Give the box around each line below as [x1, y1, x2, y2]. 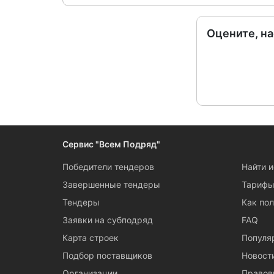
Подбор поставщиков [62, 250, 152, 261]
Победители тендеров [62, 161, 154, 172]
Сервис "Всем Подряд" [62, 139, 160, 149]
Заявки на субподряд [62, 215, 153, 225]
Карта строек [62, 232, 119, 243]
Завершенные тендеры [62, 179, 160, 190]
